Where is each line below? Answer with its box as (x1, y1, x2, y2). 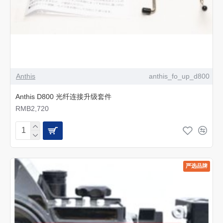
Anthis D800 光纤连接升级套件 (15, 92, 111, 101)
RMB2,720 (15, 104, 49, 112)
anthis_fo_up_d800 (148, 72, 210, 80)
